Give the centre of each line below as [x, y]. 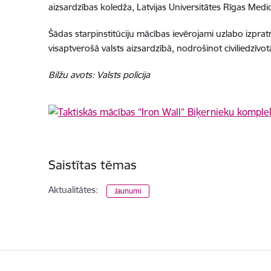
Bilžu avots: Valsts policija [99, 75]
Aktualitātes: [73, 190]
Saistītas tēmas [92, 165]
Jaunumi [128, 191]
